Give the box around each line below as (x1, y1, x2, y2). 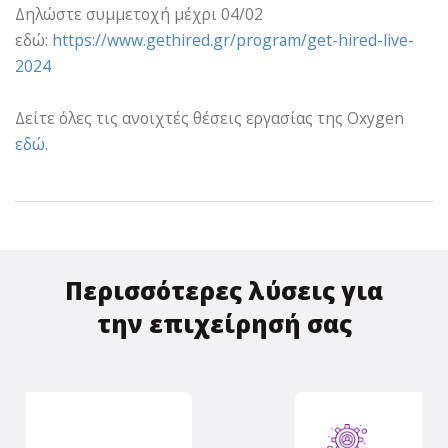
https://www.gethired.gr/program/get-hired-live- (52, 28, 414, 51)
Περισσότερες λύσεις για (65, 273, 383, 307)
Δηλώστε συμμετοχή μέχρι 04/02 (15, 2, 263, 25)
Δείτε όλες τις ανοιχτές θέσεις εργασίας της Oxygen (15, 106, 404, 129)
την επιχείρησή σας (96, 306, 352, 340)
